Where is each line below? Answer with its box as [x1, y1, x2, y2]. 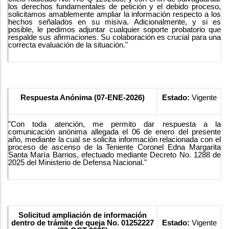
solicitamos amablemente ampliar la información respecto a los [8, 10, 221, 18]
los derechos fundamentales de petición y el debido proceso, [8, 2, 221, 11]
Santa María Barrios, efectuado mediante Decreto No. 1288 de [8, 150, 221, 159]
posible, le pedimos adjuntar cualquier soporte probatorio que [8, 25, 221, 34]
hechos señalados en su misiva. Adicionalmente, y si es [8, 17, 221, 26]
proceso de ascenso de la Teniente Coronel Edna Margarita [8, 143, 221, 151]
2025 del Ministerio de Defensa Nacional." [8, 158, 147, 167]
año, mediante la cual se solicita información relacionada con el [8, 135, 221, 144]
